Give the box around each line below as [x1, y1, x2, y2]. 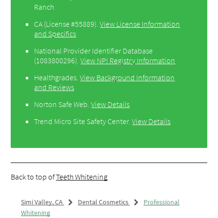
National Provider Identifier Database [34, 45, 153, 55]
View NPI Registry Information [80, 55, 176, 65]
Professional [143, 197, 180, 206]
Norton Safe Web [34, 99, 88, 109]
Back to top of [11, 171, 56, 182]
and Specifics [34, 28, 76, 38]
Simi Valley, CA [20, 197, 63, 206]
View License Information [100, 18, 181, 29]
